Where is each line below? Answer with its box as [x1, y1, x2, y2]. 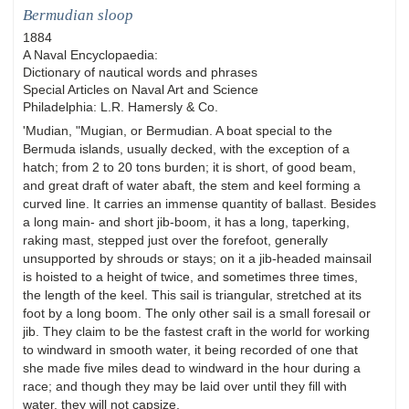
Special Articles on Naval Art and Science [23, 82, 258, 98]
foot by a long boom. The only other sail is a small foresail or [23, 306, 371, 321]
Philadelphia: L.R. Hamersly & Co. [23, 100, 218, 115]
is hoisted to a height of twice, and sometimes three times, [23, 269, 358, 285]
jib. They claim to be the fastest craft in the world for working [23, 324, 370, 340]
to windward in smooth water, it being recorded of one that [23, 342, 358, 358]
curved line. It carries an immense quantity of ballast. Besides [23, 196, 376, 212]
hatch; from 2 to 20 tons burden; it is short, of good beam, [23, 160, 356, 175]
